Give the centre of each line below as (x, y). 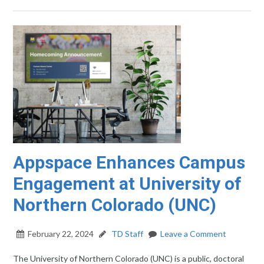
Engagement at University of (128, 184)
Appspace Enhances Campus (129, 162)
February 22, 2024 (61, 234)
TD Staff (127, 234)
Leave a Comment (194, 234)
